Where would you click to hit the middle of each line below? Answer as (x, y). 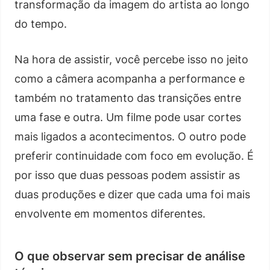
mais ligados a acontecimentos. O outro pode (130, 136)
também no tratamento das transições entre (128, 98)
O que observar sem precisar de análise (130, 256)
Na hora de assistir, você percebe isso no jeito (131, 59)
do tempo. (41, 24)
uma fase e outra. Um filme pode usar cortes (128, 117)
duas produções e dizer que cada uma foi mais (132, 194)
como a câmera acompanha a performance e (130, 78)
